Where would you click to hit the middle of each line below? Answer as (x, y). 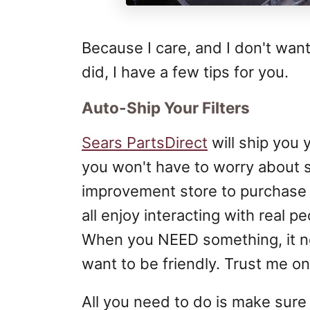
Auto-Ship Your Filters (166, 108)
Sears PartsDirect (145, 143)
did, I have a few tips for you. (185, 72)
